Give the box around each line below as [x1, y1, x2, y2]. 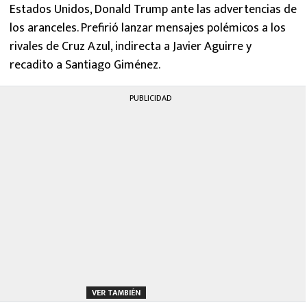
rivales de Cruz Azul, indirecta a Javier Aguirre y [10, 36, 251, 57]
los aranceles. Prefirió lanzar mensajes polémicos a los [10, 17, 286, 38]
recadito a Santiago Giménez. [10, 54, 160, 75]
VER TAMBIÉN [92, 285, 140, 299]
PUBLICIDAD [130, 90, 172, 105]
